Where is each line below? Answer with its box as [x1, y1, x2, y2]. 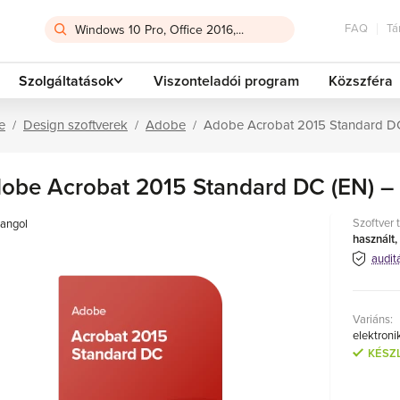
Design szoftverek [23, 117, 128, 133]
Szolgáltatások [19, 72, 114, 90]
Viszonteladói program [153, 72, 299, 90]
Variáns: [353, 312, 394, 327]
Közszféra [329, 72, 394, 90]
